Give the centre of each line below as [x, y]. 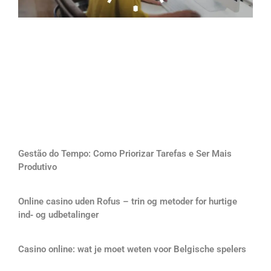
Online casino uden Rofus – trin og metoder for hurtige [128, 201]
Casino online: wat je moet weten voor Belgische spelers [132, 249]
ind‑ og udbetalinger [58, 214]
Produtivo [38, 167]
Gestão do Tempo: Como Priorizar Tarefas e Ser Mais [125, 153]
